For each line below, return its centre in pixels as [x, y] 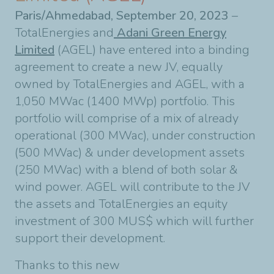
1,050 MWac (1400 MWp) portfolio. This [125, 101]
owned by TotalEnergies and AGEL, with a [130, 84]
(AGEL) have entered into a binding [152, 50]
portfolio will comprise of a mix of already [127, 118]
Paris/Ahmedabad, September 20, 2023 [122, 16]
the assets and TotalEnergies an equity [121, 204]
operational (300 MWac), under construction [135, 135]
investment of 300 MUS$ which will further [134, 221]
